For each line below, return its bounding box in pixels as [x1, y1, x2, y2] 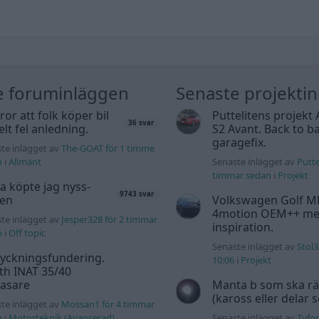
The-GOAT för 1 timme [61, 142, 155, 155]
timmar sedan [211, 169, 271, 182]
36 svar [128, 118, 155, 128]
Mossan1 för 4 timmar [61, 298, 155, 311]
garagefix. [211, 135, 266, 151]
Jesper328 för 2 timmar [61, 213, 158, 226]
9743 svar [120, 189, 155, 199]
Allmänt [9, 155, 42, 169]
